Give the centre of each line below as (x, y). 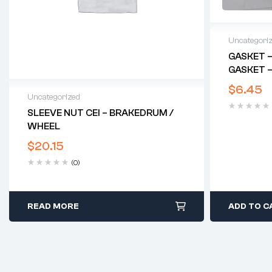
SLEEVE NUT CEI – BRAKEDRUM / (100, 113)
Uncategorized (54, 97)
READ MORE (53, 207)
